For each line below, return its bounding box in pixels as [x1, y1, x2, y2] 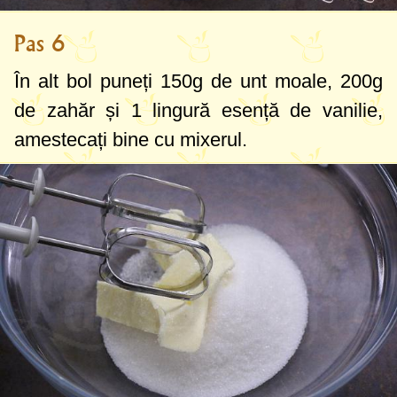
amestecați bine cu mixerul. [14, 128, 247, 151]
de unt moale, [203, 69, 340, 92]
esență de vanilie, [210, 98, 384, 121]
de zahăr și [14, 98, 131, 121]
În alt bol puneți [14, 69, 160, 92]
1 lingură [130, 98, 211, 121]
